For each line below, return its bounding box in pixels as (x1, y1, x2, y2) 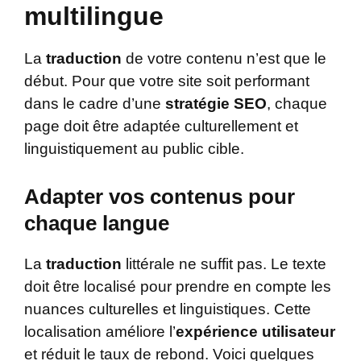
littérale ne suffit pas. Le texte (122, 255, 326, 272)
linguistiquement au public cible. (24, 140, 244, 158)
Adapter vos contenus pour (24, 184, 295, 209)
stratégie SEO (165, 95, 267, 113)
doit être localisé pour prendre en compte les (24, 277, 331, 295)
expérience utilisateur (176, 322, 335, 340)
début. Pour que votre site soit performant (24, 73, 309, 90)
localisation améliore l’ (24, 322, 176, 340)
